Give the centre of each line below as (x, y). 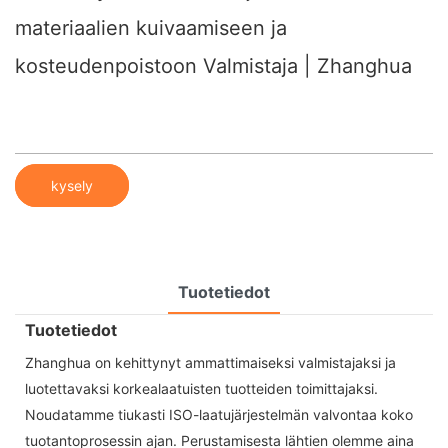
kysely (72, 185)
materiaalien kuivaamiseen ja (151, 28)
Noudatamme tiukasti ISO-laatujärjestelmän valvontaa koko (219, 414)
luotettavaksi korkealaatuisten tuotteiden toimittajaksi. (201, 388)
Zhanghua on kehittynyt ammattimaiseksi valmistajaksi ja (210, 362)
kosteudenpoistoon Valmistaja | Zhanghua (213, 66)
